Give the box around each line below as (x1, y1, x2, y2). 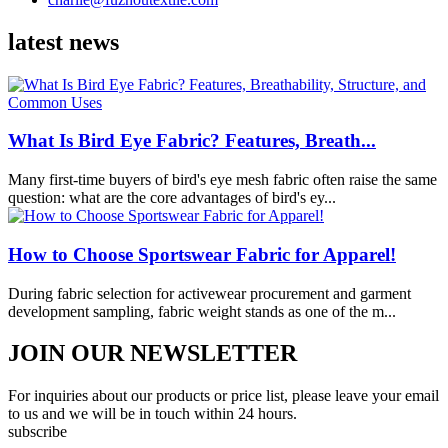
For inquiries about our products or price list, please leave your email (8, 387, 439, 405)
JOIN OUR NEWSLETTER (8, 340, 297, 367)
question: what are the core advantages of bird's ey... (8, 189, 336, 207)
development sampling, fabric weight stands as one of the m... (8, 302, 396, 320)
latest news (8, 28, 119, 55)
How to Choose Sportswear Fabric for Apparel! (8, 243, 396, 265)
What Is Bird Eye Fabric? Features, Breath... (8, 130, 376, 152)
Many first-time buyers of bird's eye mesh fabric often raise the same (8, 171, 437, 189)
